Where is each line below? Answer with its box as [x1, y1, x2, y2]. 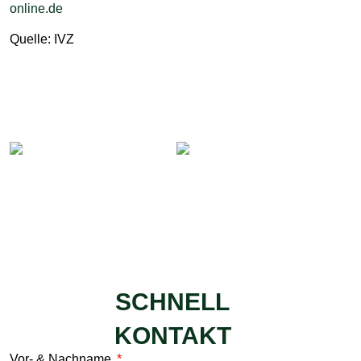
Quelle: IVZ [10, 32, 74, 47]
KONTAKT [114, 322, 231, 349]
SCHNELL [115, 288, 230, 315]
